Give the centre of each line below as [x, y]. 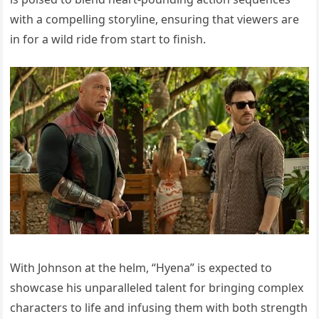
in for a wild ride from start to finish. [108, 39]
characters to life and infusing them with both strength [159, 308]
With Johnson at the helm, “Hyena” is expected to [141, 268]
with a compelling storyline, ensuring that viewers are [155, 19]
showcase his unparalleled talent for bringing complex [157, 288]
